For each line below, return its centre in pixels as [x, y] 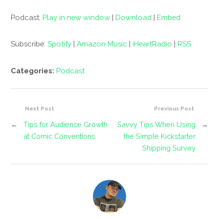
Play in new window [77, 18]
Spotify [60, 44]
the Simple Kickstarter [159, 136]
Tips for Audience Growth [66, 124]
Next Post [40, 108]
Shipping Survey [169, 148]
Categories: [34, 70]
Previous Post [174, 108]
